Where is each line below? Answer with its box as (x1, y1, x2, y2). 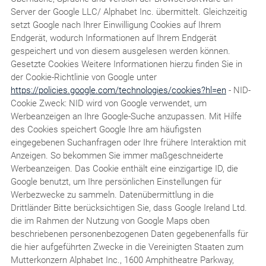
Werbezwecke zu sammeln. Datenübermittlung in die (10, 189, 214, 200)
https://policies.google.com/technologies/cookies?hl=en (10, 84, 226, 96)
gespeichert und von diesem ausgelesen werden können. (10, 45, 230, 56)
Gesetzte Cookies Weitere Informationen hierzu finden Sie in (10, 58, 242, 69)
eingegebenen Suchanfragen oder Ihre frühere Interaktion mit (10, 137, 246, 148)
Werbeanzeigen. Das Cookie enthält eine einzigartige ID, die (10, 163, 238, 174)
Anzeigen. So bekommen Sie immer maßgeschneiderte (10, 150, 223, 161)
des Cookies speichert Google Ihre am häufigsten (10, 123, 201, 135)
